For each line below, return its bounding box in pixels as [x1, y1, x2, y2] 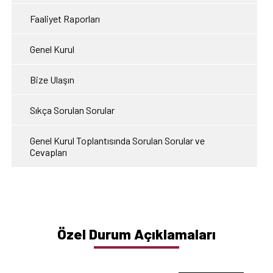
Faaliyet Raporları [30, 13, 100, 25]
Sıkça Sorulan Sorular [30, 104, 115, 116]
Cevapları [30, 146, 67, 158]
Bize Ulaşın [30, 74, 74, 86]
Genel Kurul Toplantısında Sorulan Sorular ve [30, 135, 205, 147]
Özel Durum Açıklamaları [57, 225, 216, 243]
